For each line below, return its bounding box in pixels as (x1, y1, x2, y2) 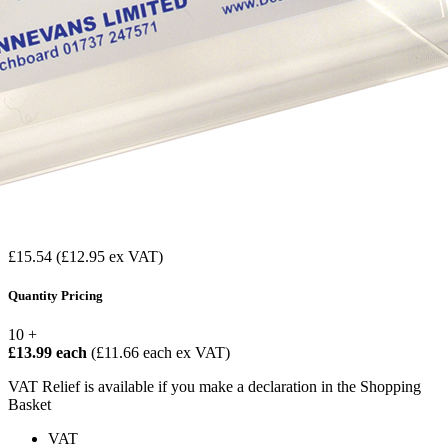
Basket (8, 396, 51, 414)
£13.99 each (8, 344, 91, 362)
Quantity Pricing (8, 288, 103, 304)
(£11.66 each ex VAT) (91, 344, 230, 362)
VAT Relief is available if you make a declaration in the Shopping (8, 378, 421, 396)
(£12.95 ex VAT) (56, 247, 163, 265)
